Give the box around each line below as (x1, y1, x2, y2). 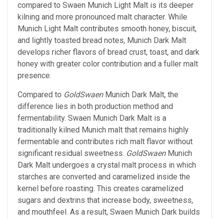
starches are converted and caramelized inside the (18, 172, 190, 182)
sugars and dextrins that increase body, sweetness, (18, 196, 193, 205)
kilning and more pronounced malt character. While (18, 12, 187, 22)
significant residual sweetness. (18, 149, 126, 158)
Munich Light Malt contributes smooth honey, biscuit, (18, 24, 197, 34)
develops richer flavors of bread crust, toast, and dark (18, 47, 199, 57)
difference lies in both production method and (18, 102, 173, 111)
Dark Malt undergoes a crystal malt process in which (18, 160, 196, 170)
